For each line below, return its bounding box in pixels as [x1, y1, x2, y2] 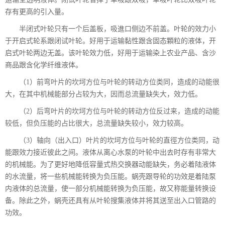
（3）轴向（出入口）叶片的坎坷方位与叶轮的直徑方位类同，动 [19, 137, 219, 144]
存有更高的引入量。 [5, 8, 68, 16]
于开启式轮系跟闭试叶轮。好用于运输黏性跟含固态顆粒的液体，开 [5, 37, 216, 45]
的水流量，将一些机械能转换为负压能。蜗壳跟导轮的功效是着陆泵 [5, 173, 216, 180]
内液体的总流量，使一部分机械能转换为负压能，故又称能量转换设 [5, 185, 216, 192]
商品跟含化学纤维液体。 [5, 61, 82, 69]
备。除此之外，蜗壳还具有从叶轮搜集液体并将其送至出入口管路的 [5, 197, 216, 204]
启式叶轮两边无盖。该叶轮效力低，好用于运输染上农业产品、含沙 [5, 49, 216, 57]
